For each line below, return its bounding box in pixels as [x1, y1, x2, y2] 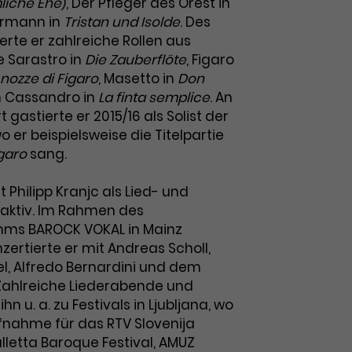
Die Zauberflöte [85, 50, 186, 69]
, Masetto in [98, 69, 178, 88]
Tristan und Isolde [64, 13, 180, 31]
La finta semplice [98, 88, 210, 107]
